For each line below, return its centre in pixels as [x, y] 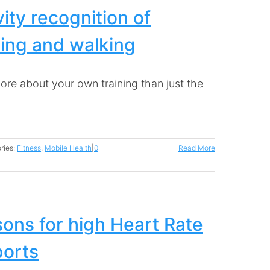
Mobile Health [68, 148]
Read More [197, 148]
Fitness [29, 148]
